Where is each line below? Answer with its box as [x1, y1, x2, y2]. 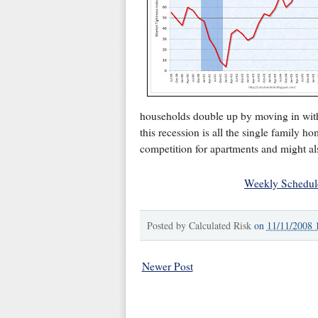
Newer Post [141, 258, 193, 273]
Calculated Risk [188, 218, 251, 232]
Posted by [146, 218, 189, 232]
